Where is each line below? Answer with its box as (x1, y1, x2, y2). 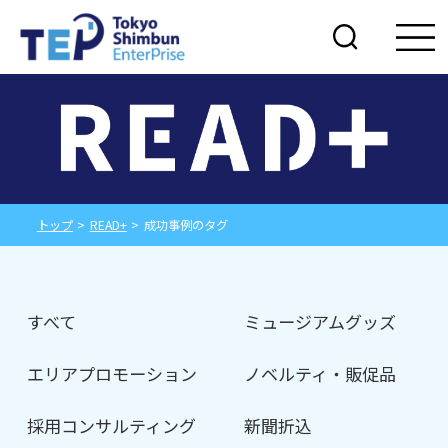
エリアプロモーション (26, 360, 197, 386)
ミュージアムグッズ (243, 309, 396, 335)
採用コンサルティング (26, 412, 196, 438)
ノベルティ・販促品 (243, 360, 396, 386)
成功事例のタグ (143, 216, 228, 235)
